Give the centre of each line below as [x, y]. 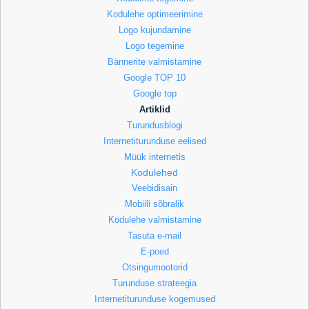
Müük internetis [154, 157]
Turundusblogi [154, 126]
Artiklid [154, 110]
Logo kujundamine [154, 30]
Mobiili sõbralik [154, 204]
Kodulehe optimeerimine [154, 14]
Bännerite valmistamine [154, 62]
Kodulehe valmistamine [154, 220]
